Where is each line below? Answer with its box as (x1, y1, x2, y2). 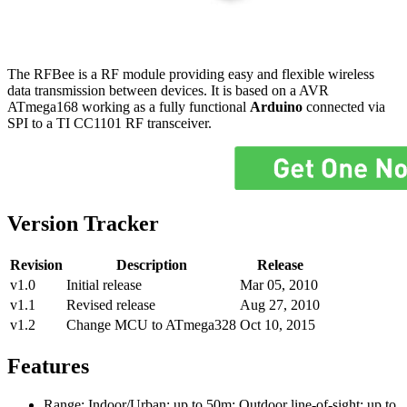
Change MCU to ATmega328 (66, 316, 236, 333)
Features (7, 353, 89, 378)
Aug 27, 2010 (240, 296, 320, 313)
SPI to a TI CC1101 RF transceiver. (7, 115, 212, 131)
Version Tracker (7, 211, 159, 235)
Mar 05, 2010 (240, 276, 318, 293)
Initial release (66, 276, 142, 293)
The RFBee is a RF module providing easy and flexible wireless (7, 66, 374, 82)
